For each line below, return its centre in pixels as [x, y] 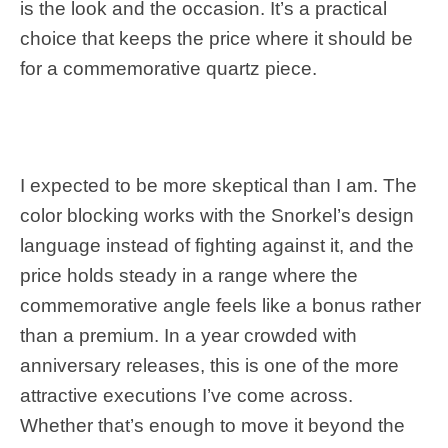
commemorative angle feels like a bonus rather [220, 305]
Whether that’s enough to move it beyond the [212, 425]
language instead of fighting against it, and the [217, 245]
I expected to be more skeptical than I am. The [218, 185]
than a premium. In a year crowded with [188, 335]
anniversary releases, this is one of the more [209, 365]
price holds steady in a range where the [189, 275]
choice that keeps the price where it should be [216, 38]
